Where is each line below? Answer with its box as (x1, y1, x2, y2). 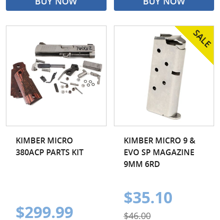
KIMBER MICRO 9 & (123, 135, 195, 146)
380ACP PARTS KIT (16, 146, 83, 158)
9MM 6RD (123, 158, 160, 169)
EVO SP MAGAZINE (123, 146, 194, 158)
